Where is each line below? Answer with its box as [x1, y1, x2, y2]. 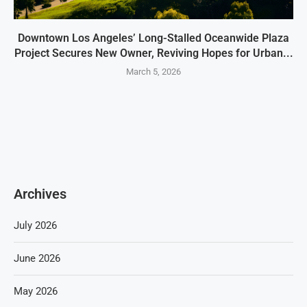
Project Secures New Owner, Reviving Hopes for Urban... [14, 47, 293, 60]
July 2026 [14, 219, 57, 232]
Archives [14, 186, 66, 203]
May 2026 [14, 285, 58, 298]
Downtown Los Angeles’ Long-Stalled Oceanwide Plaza [18, 32, 289, 45]
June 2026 [14, 252, 60, 265]
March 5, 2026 [126, 66, 181, 77]
